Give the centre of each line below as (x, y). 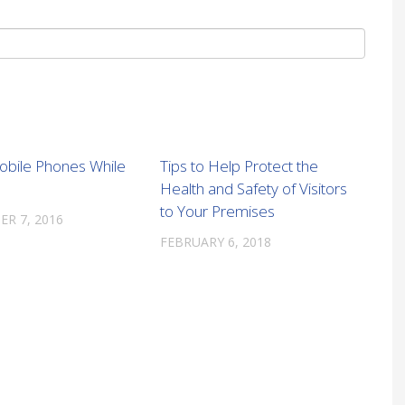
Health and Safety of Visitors (253, 189)
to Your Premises (217, 212)
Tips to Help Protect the (239, 166)
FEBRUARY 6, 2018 (215, 242)
